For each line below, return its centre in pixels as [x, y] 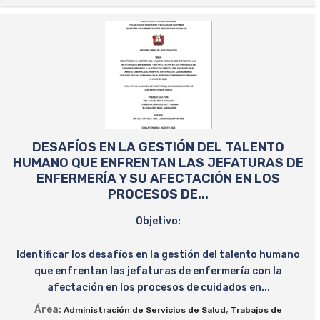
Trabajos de [256, 310]
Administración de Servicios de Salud [145, 310]
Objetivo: [158, 221]
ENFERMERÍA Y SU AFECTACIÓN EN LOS [158, 179]
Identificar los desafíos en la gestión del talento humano [158, 255]
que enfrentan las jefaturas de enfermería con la [158, 271]
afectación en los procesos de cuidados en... [158, 287]
